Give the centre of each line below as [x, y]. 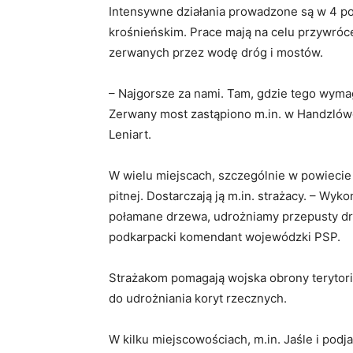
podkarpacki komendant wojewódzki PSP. [225, 237]
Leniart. [130, 135]
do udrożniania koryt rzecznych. [198, 299]
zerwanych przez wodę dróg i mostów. [217, 53]
